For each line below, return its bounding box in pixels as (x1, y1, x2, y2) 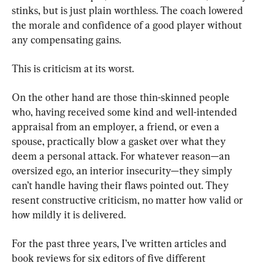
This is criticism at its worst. (12, 62, 134, 75)
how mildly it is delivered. (12, 208, 126, 221)
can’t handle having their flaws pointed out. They (12, 179, 231, 192)
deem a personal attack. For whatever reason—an (12, 150, 232, 163)
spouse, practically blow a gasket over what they (12, 135, 228, 148)
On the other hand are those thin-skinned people (12, 91, 232, 104)
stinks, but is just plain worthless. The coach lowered (12, 4, 245, 17)
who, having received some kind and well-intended (12, 106, 240, 119)
